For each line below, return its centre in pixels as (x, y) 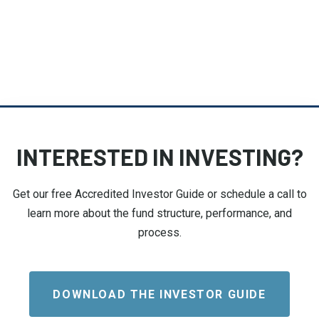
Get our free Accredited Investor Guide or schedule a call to (159, 194)
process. (159, 233)
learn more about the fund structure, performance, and (159, 214)
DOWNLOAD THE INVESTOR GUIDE (159, 294)
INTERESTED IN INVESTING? (159, 157)
